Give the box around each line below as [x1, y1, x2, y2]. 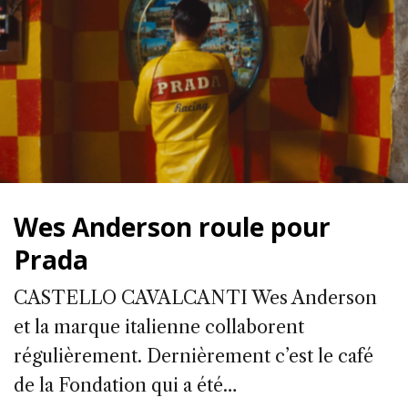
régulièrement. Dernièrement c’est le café [14, 345, 373, 368]
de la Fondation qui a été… [14, 374, 237, 397]
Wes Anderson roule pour [14, 209, 331, 245]
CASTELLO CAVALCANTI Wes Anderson [14, 287, 377, 310]
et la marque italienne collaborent [14, 316, 304, 339]
